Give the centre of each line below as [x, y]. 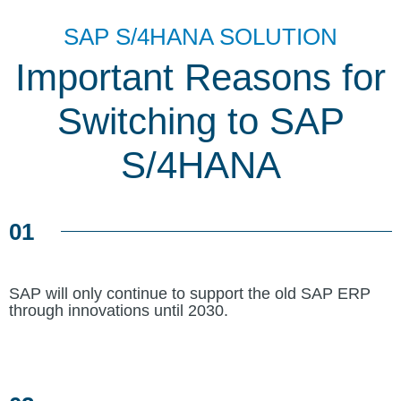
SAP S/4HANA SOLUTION [200, 36]
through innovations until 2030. [119, 310]
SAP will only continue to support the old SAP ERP [190, 293]
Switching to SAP [200, 121]
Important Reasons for [200, 77]
